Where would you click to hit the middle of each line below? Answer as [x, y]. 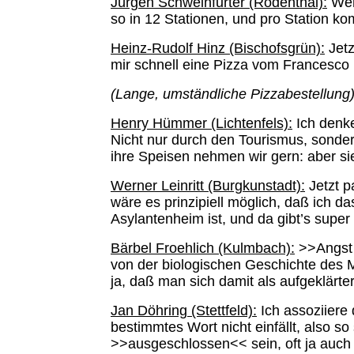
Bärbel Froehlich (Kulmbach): [203, 248]
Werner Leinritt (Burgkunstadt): [208, 186]
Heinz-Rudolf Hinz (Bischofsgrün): [218, 48]
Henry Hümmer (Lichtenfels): [201, 123]
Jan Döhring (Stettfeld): [184, 311]
